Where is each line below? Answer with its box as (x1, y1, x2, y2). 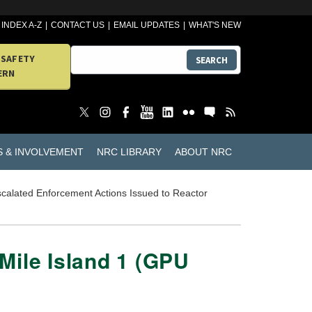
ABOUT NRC (174, 146, 232, 157)
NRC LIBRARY (96, 146, 162, 157)
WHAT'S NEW (189, 20, 241, 30)
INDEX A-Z (1, 20, 42, 30)
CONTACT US (51, 20, 105, 30)
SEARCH (196, 54, 228, 66)
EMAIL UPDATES (114, 20, 180, 30)
